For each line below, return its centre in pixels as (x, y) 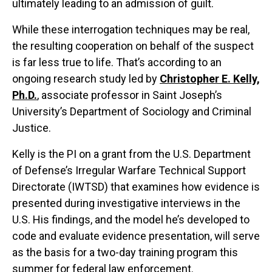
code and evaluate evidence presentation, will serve (136, 236)
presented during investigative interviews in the (126, 203)
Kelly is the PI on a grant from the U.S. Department (131, 154)
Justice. (32, 128)
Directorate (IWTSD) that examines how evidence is (136, 187)
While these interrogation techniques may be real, (131, 30)
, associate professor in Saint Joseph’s (130, 95)
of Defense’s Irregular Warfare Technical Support (129, 171)
